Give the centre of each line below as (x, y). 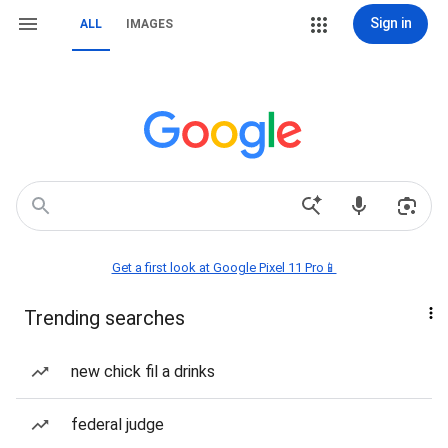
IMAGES (149, 24)
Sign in (390, 23)
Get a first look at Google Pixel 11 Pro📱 (224, 267)
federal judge (117, 424)
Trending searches (104, 318)
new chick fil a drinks (143, 371)
